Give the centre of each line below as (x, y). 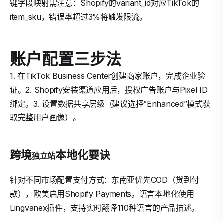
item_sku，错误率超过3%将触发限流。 (79, 17)
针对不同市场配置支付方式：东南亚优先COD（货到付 (105, 180)
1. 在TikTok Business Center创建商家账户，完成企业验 (108, 76)
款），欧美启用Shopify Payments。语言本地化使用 (102, 194)
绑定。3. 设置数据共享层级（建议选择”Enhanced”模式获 (110, 104)
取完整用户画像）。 (45, 117)
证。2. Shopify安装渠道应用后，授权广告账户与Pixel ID (109, 90)
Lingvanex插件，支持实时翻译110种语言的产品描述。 (105, 208)
